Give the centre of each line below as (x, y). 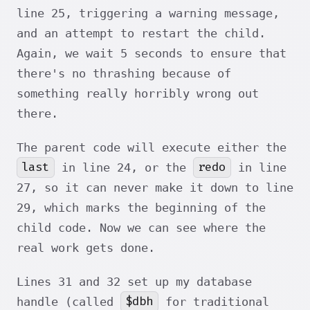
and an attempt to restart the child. (141, 33)
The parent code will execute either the (152, 147)
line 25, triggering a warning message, (148, 13)
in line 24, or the (124, 167)
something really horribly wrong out (138, 93)
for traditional (213, 301)
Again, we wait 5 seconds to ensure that (152, 53)
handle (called (69, 301)
